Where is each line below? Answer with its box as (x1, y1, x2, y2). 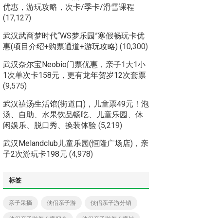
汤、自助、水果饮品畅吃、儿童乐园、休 (3, 110, 143, 119)
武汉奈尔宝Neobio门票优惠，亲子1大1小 (3, 60, 145, 69)
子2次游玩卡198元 (3, 149, 67, 159)
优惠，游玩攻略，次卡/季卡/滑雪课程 (3, 2, 134, 12)
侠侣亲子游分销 (91, 200, 131, 206)
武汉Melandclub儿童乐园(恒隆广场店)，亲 (3, 139, 148, 148)
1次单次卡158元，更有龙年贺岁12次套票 (3, 71, 146, 80)
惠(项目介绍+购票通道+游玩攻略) (3, 42, 118, 51)
